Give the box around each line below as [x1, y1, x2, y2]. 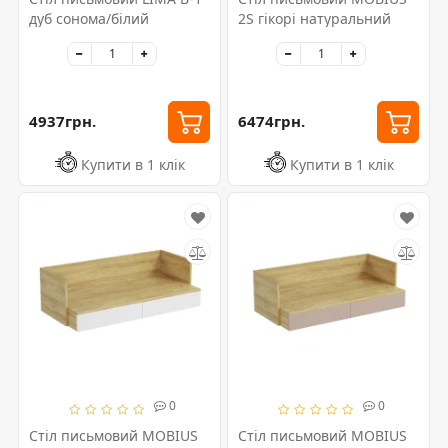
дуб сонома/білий [29, 8, 149, 28]
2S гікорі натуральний [238, 8, 391, 28]
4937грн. [29, 111, 96, 132]
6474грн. [238, 111, 305, 132]
